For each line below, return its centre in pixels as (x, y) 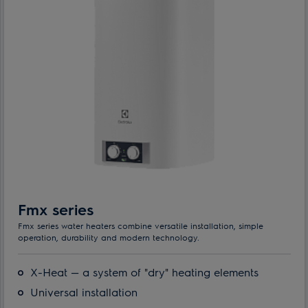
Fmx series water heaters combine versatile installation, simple (141, 225)
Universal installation (84, 291)
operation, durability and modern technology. (109, 237)
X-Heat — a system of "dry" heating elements (144, 272)
